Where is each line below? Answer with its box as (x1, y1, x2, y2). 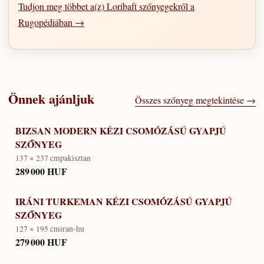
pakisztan (60, 152, 91, 163)
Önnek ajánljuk (8, 89, 94, 108)
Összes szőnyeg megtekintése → (135, 94, 256, 106)
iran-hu (60, 223, 84, 234)
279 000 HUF (15, 235, 67, 249)
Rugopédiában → (18, 15, 84, 28)
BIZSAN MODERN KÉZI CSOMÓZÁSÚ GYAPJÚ (15, 123, 226, 137)
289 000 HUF (15, 164, 67, 179)
